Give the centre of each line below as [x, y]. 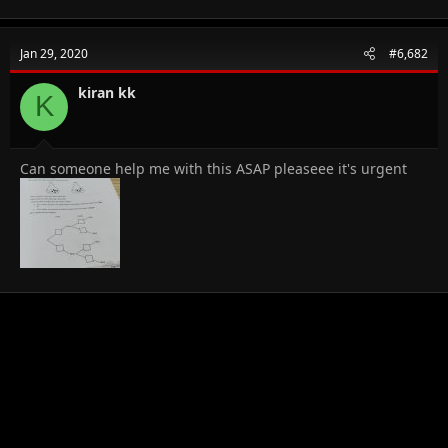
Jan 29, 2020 [54, 53]
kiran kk [107, 92]
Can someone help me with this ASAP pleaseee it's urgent [213, 168]
